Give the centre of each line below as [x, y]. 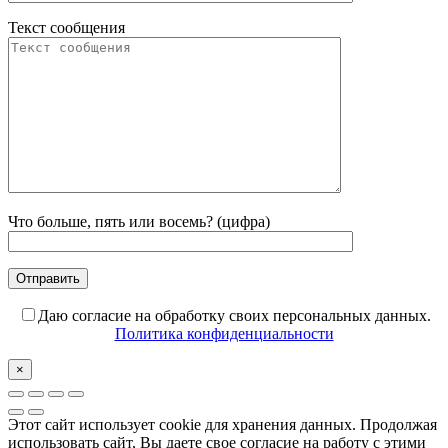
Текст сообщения [66, 27]
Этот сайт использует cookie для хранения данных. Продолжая [222, 424]
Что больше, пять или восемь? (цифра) [139, 221]
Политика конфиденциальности [224, 333]
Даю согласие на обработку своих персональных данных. [234, 315]
